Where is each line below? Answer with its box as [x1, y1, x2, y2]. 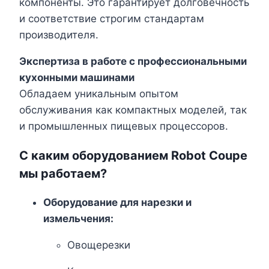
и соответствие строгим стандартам [19, 13, 204, 25]
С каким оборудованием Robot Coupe [19, 148, 247, 163]
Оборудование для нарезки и [43, 196, 192, 209]
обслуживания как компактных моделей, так [19, 104, 247, 116]
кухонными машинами [19, 71, 134, 84]
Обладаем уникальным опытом [19, 88, 178, 100]
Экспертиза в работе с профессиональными [19, 55, 247, 68]
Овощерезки [67, 239, 130, 252]
